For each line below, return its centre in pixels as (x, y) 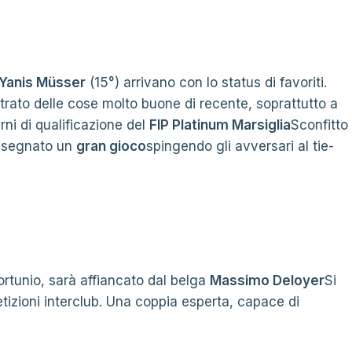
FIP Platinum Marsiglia (220, 125)
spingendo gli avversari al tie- (240, 146)
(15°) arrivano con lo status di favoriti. (206, 82)
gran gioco (111, 146)
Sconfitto (319, 125)
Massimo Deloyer (267, 280)
